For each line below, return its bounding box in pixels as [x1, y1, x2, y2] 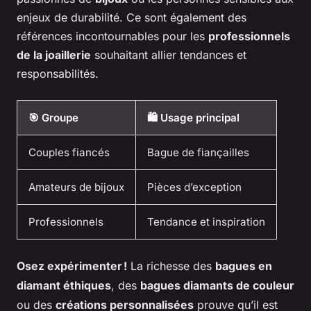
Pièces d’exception [147, 180, 242, 194]
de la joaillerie [17, 48, 91, 62]
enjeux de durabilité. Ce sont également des [17, 10, 246, 24]
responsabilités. [17, 67, 99, 81]
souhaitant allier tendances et [91, 48, 246, 62]
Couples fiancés [28, 146, 110, 159]
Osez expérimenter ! [17, 259, 127, 273]
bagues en [215, 259, 272, 273]
